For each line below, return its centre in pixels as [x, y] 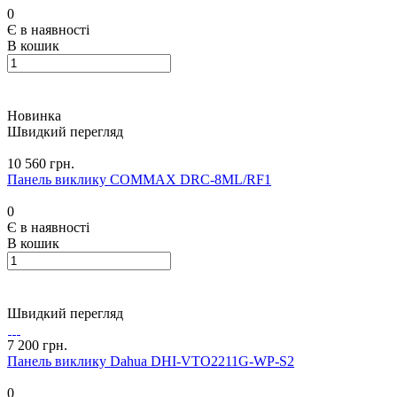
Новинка [34, 116]
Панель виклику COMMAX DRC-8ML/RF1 [139, 180]
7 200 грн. [37, 346]
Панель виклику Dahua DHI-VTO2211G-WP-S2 [151, 362]
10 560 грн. [41, 164]
